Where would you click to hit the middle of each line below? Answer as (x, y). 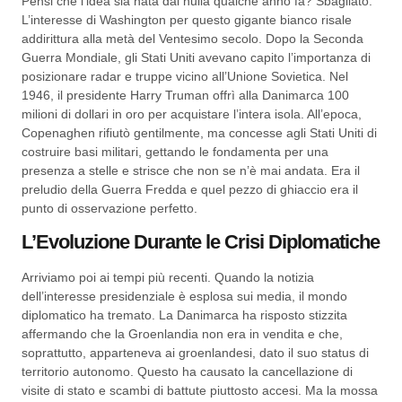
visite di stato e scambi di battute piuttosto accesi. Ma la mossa (200, 390)
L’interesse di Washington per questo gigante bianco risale (187, 19)
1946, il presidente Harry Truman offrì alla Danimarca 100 (185, 95)
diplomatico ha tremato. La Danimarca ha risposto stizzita (184, 315)
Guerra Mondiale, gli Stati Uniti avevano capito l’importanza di (196, 57)
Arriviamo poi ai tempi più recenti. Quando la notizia (168, 277)
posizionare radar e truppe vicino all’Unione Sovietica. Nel (185, 76)
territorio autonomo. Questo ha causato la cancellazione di (187, 371)
